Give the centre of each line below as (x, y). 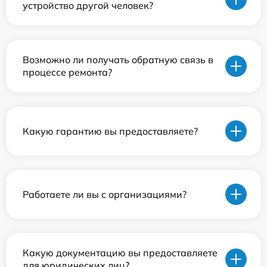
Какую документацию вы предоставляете (120, 253)
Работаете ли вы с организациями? (105, 194)
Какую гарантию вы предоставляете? (110, 131)
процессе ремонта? (67, 72)
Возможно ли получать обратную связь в (118, 60)
